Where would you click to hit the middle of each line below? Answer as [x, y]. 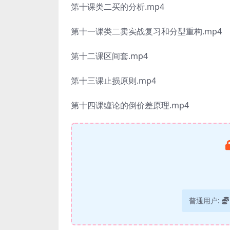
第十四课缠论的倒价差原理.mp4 [130, 105]
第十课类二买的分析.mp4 [118, 7]
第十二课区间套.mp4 [109, 56]
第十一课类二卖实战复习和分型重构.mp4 [146, 31]
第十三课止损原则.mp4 [113, 81]
